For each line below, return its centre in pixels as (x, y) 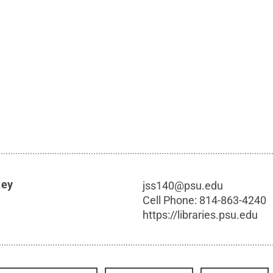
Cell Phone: (171, 200)
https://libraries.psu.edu (200, 215)
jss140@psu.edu (183, 186)
